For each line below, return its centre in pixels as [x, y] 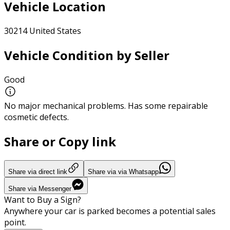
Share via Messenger [40, 188]
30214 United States [43, 31]
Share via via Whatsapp [123, 171]
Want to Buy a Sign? [43, 199]
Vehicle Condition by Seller [87, 55]
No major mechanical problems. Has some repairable [106, 106]
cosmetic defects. [36, 117]
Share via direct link [38, 171]
